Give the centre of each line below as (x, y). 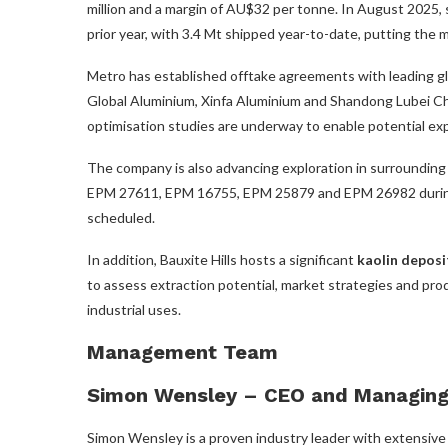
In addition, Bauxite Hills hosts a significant (222, 259)
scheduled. (121, 217)
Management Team (182, 351)
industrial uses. (134, 309)
